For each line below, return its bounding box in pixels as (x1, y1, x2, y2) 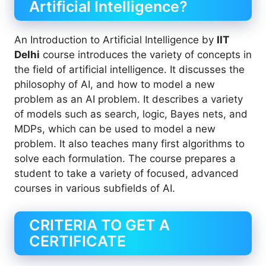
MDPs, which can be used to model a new (14, 123, 216, 135)
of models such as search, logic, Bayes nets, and (14, 108, 248, 120)
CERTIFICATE (29, 232, 126, 250)
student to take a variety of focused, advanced (14, 167, 239, 179)
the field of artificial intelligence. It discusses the (14, 64, 245, 75)
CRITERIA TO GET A (29, 216, 170, 234)
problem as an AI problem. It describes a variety (14, 93, 243, 105)
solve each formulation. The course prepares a (14, 153, 236, 164)
